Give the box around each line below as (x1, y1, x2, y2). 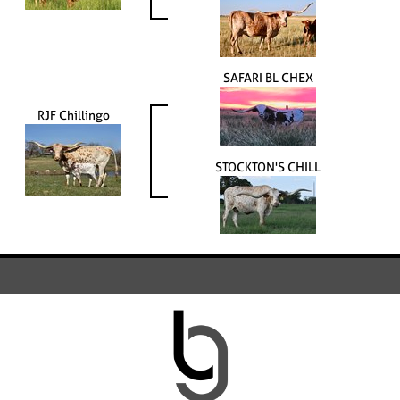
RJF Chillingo (37, 105, 110, 123)
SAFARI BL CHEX (222, 68, 313, 86)
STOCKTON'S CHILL (215, 157, 321, 175)
